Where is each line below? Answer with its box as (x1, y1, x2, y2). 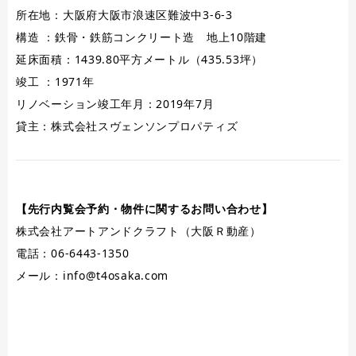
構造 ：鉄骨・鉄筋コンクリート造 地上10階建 (16, 29, 268, 45)
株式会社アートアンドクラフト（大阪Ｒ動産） (16, 223, 261, 239)
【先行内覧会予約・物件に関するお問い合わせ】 (16, 201, 273, 217)
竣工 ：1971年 (16, 74, 95, 90)
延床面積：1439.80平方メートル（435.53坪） (16, 52, 263, 68)
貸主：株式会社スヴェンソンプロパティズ (16, 118, 238, 134)
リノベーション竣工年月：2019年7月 (16, 96, 215, 112)
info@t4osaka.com (62, 268, 169, 284)
